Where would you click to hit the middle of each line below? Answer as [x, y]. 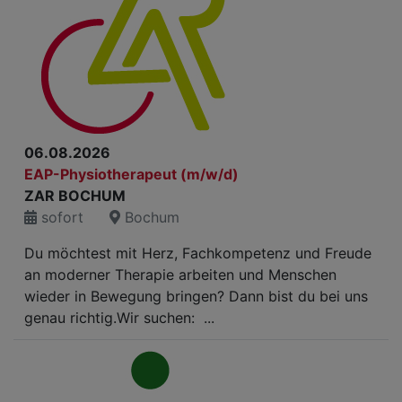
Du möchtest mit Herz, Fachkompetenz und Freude [198, 253]
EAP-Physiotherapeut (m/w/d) [131, 174]
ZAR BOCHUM [75, 196]
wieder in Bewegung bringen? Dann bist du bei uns [196, 296]
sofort [60, 217]
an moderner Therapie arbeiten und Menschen [180, 275]
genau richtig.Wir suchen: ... [119, 318]
